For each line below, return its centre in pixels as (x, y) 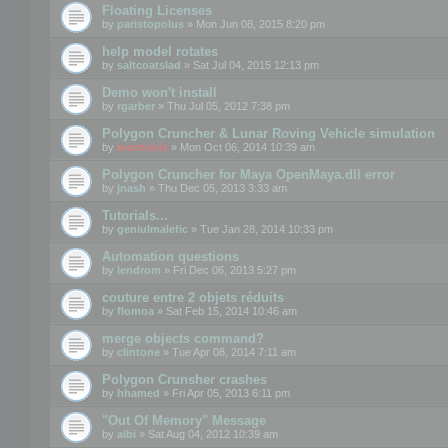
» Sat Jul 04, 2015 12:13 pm (250, 64)
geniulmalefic (152, 228)
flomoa (135, 310)
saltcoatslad (149, 64)
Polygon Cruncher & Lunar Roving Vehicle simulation (268, 133)
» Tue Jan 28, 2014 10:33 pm (260, 228)
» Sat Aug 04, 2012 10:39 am (207, 433)
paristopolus (150, 23)
